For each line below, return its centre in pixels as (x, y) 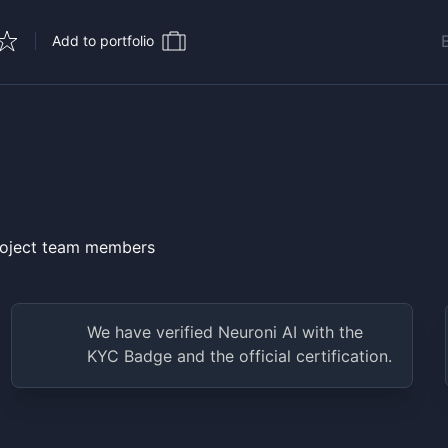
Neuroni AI (257, 332)
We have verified (152, 332)
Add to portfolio (103, 40)
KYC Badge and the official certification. (239, 356)
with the (329, 332)
